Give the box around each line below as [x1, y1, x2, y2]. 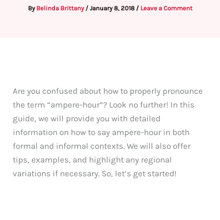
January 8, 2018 [89, 4, 136, 12]
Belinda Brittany [36, 4, 85, 12]
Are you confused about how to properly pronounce [13, 85, 203, 96]
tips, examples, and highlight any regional [13, 154, 172, 165]
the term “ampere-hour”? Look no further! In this [13, 99, 195, 110]
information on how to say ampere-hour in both [13, 127, 190, 137]
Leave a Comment [140, 4, 192, 12]
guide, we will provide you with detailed [13, 113, 161, 123]
